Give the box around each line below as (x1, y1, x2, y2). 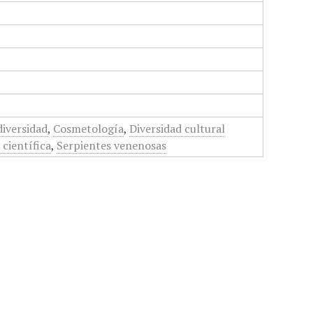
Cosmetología (53, 121, 124, 136)
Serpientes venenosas (57, 138, 167, 153)
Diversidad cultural (129, 121, 226, 136)
